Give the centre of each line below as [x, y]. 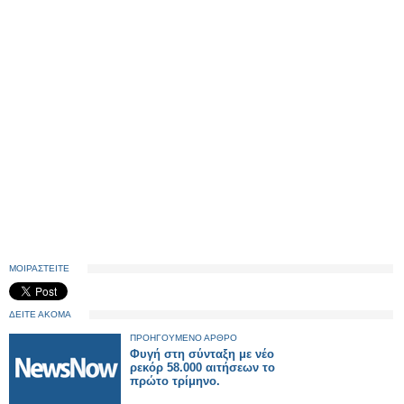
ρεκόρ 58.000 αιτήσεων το [202, 367]
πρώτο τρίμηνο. [175, 381]
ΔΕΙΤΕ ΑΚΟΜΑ [40, 314]
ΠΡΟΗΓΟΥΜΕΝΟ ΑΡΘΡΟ [184, 338]
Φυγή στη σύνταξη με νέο [202, 354]
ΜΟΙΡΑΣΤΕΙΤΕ [39, 268]
